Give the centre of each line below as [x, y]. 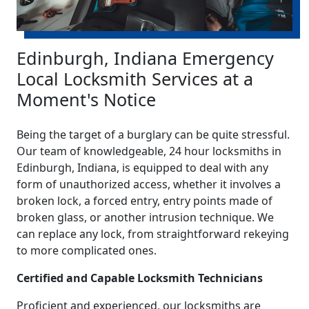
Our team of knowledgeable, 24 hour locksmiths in [149, 151]
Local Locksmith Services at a [135, 79]
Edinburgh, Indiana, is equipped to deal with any [142, 168]
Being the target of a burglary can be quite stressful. [153, 135]
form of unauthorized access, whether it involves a [149, 185]
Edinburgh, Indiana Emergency [145, 58]
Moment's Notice [86, 100]
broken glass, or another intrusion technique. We [145, 218]
